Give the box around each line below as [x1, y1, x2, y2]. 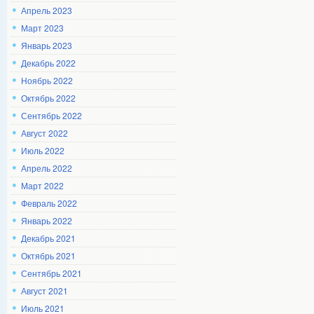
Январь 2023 [21, 39, 72, 51]
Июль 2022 [21, 144, 64, 156]
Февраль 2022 [21, 197, 77, 209]
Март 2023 [21, 22, 64, 34]
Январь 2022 [21, 214, 72, 226]
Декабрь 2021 [21, 232, 76, 244]
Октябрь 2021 [21, 250, 76, 261]
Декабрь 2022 [21, 57, 76, 69]
